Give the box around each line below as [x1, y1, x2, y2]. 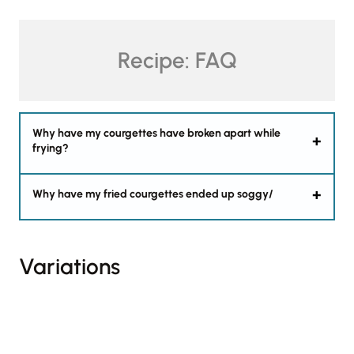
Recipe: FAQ [117, 47, 237, 74]
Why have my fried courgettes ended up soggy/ [32, 187, 273, 201]
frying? [32, 141, 69, 156]
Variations [19, 253, 120, 281]
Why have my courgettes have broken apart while [32, 126, 281, 141]
